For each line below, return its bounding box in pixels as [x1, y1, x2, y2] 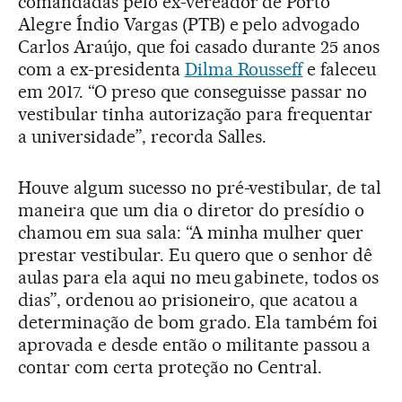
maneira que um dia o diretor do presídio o [18, 199, 365, 222]
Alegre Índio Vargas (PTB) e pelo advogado [18, 13, 361, 36]
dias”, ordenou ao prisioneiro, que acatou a [18, 289, 359, 311]
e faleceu [302, 58, 377, 81]
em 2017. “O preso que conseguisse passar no [18, 81, 368, 103]
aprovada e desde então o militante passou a [18, 334, 371, 356]
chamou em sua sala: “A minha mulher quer [18, 222, 364, 244]
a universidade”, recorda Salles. [18, 126, 267, 148]
